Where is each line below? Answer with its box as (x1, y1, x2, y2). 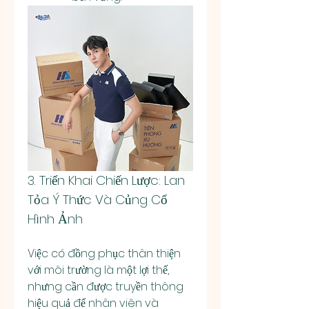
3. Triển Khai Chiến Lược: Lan (28, 171, 185, 190)
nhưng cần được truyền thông (28, 279, 183, 295)
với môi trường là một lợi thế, (28, 262, 169, 278)
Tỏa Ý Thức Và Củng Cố (28, 190, 168, 209)
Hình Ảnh (28, 210, 83, 228)
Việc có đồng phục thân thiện (28, 246, 181, 261)
